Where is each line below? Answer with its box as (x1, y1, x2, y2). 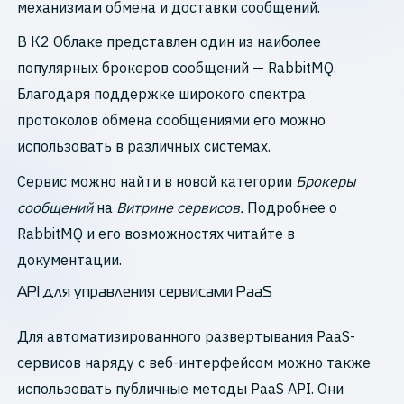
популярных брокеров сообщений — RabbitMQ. (17, 59, 337, 78)
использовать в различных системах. (17, 137, 275, 156)
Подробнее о (243, 197, 338, 216)
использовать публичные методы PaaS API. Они (17, 379, 344, 398)
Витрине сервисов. (116, 197, 244, 216)
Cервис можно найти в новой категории (17, 171, 297, 190)
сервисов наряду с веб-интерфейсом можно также (17, 353, 372, 372)
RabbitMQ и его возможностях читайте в (17, 224, 296, 243)
